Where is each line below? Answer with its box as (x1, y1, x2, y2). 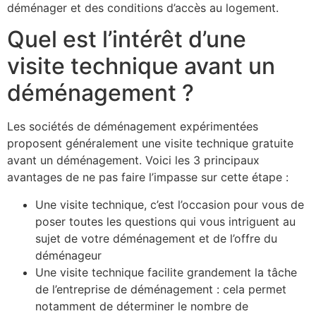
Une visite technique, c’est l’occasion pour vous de (35, 197, 304, 212)
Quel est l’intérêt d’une (7, 25, 246, 54)
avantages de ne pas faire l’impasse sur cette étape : (7, 170, 288, 185)
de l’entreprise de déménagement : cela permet (35, 281, 286, 296)
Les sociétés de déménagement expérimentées (7, 119, 258, 134)
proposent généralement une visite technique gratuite (7, 136, 293, 151)
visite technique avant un (7, 52, 275, 80)
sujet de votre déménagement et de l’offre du (35, 231, 277, 245)
